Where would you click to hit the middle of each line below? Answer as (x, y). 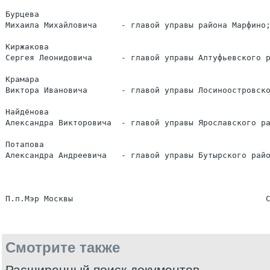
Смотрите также (63, 247)
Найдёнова (27, 112)
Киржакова (27, 47)
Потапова (25, 144)
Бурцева (22, 14)
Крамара (22, 79)
